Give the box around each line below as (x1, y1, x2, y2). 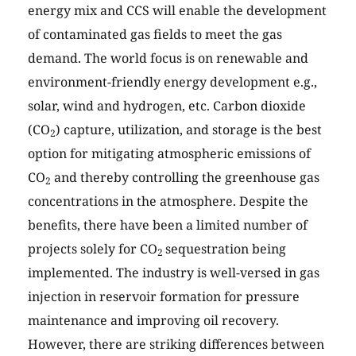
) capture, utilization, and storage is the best (56, 121, 322, 139)
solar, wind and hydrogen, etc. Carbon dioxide (28, 97, 306, 115)
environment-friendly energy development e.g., (28, 73, 317, 91)
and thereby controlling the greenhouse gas (51, 168, 319, 187)
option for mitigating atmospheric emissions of (28, 145, 311, 163)
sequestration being (165, 240, 286, 258)
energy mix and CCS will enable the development (28, 2, 327, 20)
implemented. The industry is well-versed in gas (28, 264, 319, 282)
